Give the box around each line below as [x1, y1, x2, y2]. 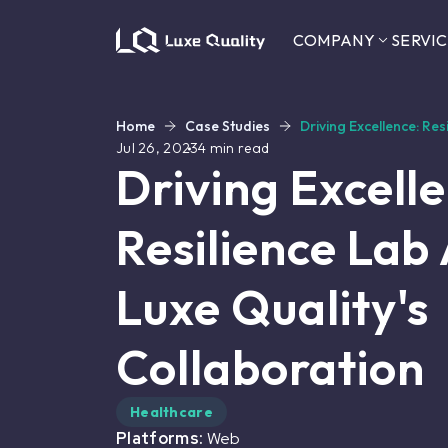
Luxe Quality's [116, 277, 430, 337]
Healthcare [130, 403, 213, 421]
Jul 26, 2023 [116, 139, 199, 157]
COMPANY [292, 30, 376, 50]
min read [206, 139, 270, 157]
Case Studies [185, 117, 270, 135]
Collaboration [116, 337, 425, 397]
